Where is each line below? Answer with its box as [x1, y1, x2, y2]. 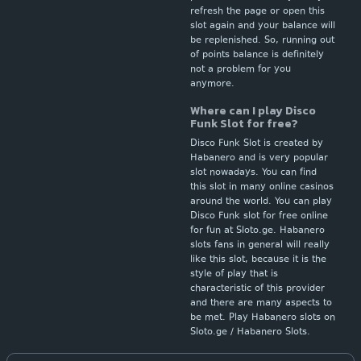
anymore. [190, 77, 234, 91]
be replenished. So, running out [190, 34, 334, 48]
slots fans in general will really [190, 239, 330, 252]
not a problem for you [190, 63, 291, 77]
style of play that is [190, 268, 278, 281]
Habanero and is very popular [190, 151, 328, 165]
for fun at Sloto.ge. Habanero [190, 224, 325, 238]
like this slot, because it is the [190, 253, 326, 267]
